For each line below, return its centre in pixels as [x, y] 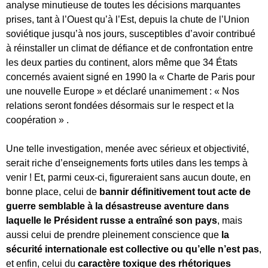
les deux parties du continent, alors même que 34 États [122, 62]
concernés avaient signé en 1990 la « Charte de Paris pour [130, 77]
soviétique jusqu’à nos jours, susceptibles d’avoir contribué [131, 33]
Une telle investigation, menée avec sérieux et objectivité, [127, 148]
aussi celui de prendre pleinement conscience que [114, 234]
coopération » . [37, 120]
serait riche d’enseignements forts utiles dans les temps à [127, 163]
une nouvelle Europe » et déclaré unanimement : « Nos [123, 91]
